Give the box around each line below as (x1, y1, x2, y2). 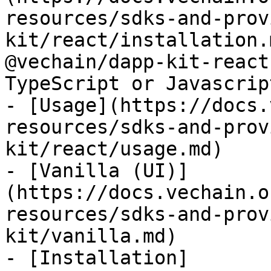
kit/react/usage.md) (5, 138, 223, 160)
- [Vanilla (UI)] (5, 160, 189, 181)
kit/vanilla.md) (5, 225, 177, 247)
